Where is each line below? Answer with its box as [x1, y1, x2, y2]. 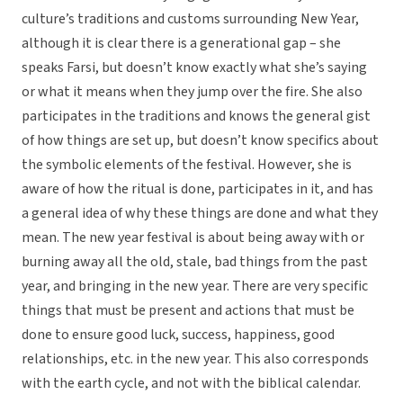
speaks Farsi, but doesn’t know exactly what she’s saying [22, 58, 367, 78]
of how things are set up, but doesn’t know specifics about [22, 130, 379, 151]
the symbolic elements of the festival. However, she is [22, 155, 352, 175]
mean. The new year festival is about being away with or [22, 228, 364, 248]
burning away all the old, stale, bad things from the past [22, 252, 368, 273]
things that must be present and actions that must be [22, 300, 354, 321]
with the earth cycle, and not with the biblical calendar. [22, 373, 361, 394]
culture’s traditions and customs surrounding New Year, [22, 9, 359, 30]
